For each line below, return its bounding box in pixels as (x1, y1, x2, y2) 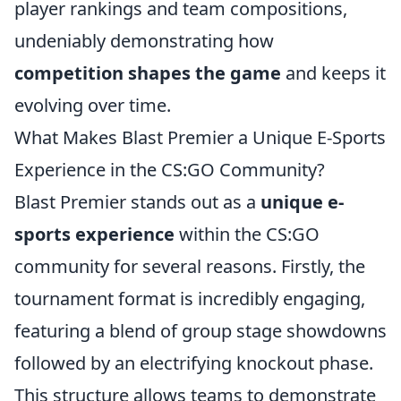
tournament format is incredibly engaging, (14, 286, 365, 311)
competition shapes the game (14, 61, 281, 85)
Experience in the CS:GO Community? (14, 158, 325, 182)
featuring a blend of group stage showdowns (14, 319, 387, 343)
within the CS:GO (175, 222, 320, 246)
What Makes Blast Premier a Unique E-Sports (14, 125, 386, 149)
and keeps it (281, 61, 386, 85)
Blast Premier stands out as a (14, 190, 260, 214)
